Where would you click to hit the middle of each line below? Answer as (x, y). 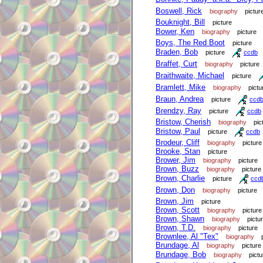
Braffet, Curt (176, 64)
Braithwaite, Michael (190, 76)
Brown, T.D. (176, 228)
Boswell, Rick (179, 11)
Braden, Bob (177, 52)
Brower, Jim (176, 160)
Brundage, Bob (181, 255)
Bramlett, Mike (181, 87)
